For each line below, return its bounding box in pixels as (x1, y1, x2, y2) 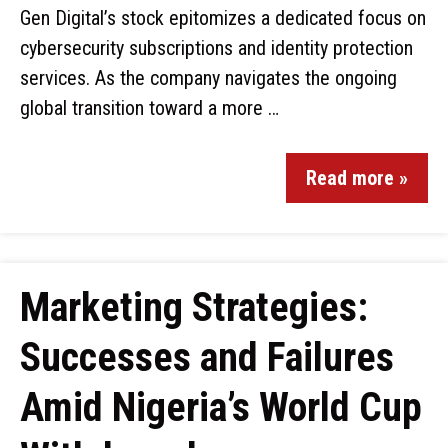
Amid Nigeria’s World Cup (20, 384, 422, 431)
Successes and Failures (20, 334, 394, 381)
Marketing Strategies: (20, 284, 368, 331)
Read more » (306, 166, 408, 190)
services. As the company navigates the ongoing (20, 66, 397, 90)
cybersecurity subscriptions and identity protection (20, 36, 413, 60)
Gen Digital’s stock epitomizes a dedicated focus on (20, 6, 426, 30)
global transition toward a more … (20, 96, 279, 120)
